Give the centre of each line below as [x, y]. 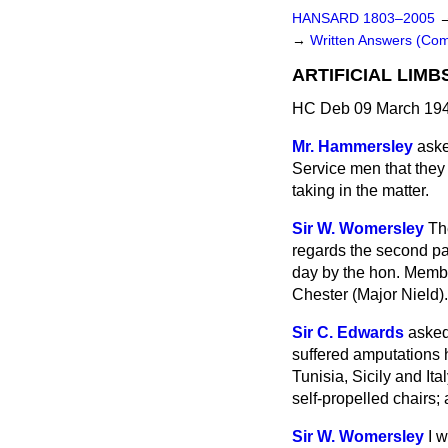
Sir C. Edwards [348, 332]
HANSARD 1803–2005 [363, 18]
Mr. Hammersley [352, 146]
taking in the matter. [360, 190]
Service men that [353, 168]
